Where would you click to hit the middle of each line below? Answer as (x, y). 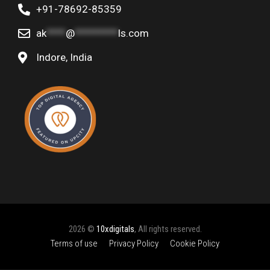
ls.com (133, 33)
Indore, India (64, 57)
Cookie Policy (195, 243)
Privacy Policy (134, 243)
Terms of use (74, 243)
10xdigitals (115, 229)
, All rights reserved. (168, 229)
